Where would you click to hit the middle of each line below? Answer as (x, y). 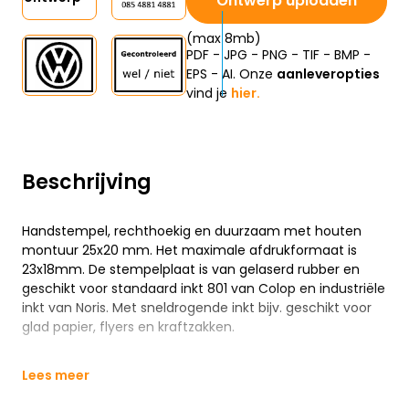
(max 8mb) (224, 39)
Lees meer (56, 376)
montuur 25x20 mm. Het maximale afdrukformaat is (189, 251)
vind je (209, 94)
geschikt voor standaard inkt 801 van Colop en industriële (204, 289)
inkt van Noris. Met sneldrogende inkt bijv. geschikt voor (197, 308)
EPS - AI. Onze (231, 74)
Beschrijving (87, 183)
